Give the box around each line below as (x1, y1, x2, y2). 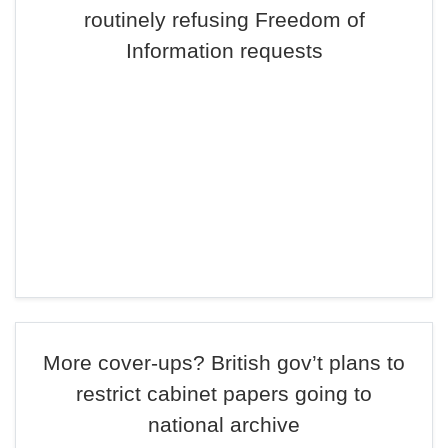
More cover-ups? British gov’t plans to (43, 351, 405, 374)
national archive (148, 413, 300, 436)
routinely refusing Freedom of (83, 8, 365, 31)
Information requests (125, 39, 323, 62)
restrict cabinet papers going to (76, 382, 372, 405)
